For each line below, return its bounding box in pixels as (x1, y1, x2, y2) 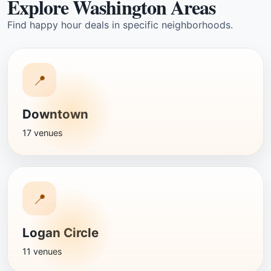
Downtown (22, 106, 88, 122)
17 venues (22, 128, 63, 138)
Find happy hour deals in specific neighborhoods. (7, 19, 233, 31)
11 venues (22, 246, 62, 256)
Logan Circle (22, 225, 99, 240)
